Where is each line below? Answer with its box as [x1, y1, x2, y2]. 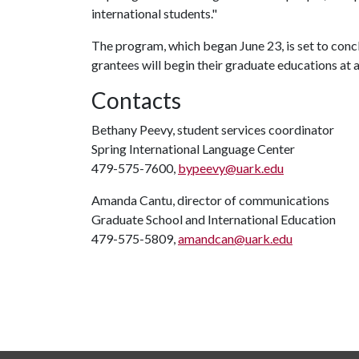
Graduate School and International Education [91, 212, 336, 227]
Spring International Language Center [91, 141, 295, 156]
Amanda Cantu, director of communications [91, 192, 329, 208]
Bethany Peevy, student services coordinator [91, 122, 334, 137]
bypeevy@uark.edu [178, 160, 284, 175]
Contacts [91, 87, 181, 114]
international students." [91, 6, 217, 21]
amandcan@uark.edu [178, 231, 292, 246]
